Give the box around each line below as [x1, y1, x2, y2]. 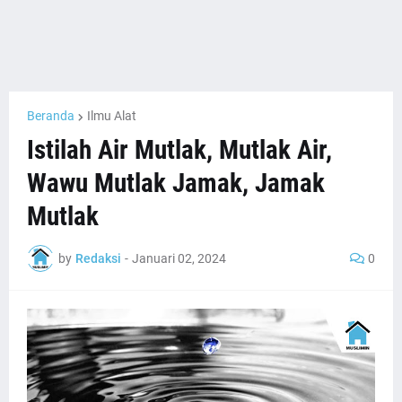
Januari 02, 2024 [132, 250, 226, 266]
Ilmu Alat [87, 109, 136, 123]
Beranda [27, 109, 74, 123]
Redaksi [75, 250, 121, 266]
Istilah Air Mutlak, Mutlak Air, [27, 135, 332, 165]
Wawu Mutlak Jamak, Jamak [27, 168, 325, 198]
